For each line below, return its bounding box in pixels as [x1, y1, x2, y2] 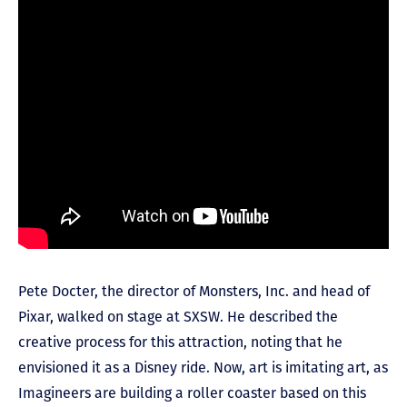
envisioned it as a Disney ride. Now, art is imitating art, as [18, 358, 388, 376]
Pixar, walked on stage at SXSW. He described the [18, 307, 338, 325]
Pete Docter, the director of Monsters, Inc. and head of [18, 282, 370, 300]
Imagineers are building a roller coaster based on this [18, 383, 366, 402]
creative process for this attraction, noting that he [18, 333, 342, 351]
